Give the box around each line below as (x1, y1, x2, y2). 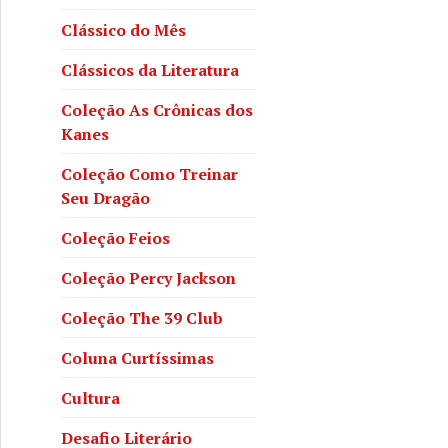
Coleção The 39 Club (61, 306, 223, 329)
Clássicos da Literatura (61, 58, 239, 81)
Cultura (61, 386, 120, 409)
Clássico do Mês (61, 18, 186, 41)
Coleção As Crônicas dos (61, 98, 253, 121)
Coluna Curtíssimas (61, 346, 214, 369)
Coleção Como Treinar (61, 162, 238, 185)
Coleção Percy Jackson (61, 266, 236, 289)
